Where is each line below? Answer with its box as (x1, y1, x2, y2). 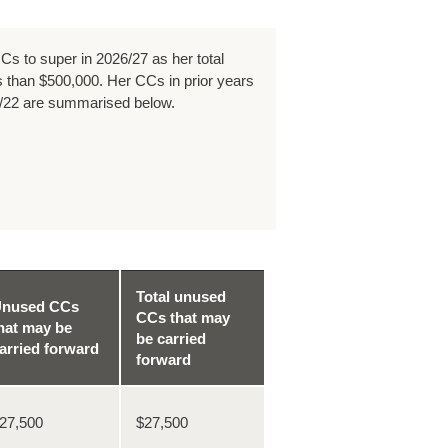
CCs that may (135, 308, 230, 326)
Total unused (135, 287, 226, 305)
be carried (135, 329, 206, 347)
